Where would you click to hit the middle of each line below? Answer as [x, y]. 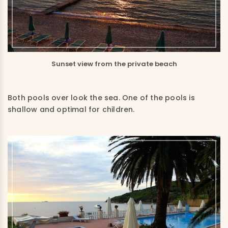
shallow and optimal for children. [71, 109]
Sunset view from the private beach [114, 64]
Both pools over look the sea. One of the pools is [101, 97]
